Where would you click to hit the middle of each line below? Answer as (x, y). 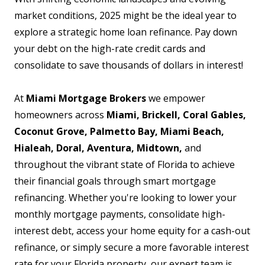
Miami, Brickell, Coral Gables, (175, 114)
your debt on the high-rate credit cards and (109, 48)
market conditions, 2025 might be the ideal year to (125, 15)
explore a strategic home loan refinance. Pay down (125, 32)
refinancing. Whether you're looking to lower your (125, 197)
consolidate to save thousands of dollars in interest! (128, 65)
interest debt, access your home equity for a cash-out (132, 230)
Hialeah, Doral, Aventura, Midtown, (98, 148)
